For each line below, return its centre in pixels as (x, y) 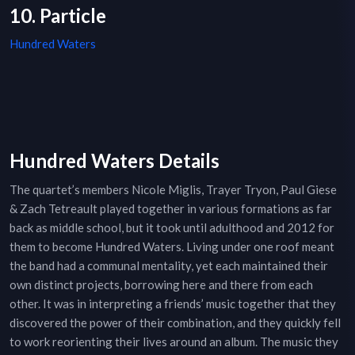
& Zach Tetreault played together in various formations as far (171, 209)
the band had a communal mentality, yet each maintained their (169, 266)
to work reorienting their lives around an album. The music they (174, 342)
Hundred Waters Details (115, 161)
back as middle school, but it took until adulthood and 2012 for (172, 228)
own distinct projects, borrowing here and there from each (161, 285)
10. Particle (58, 16)
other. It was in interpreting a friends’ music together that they (173, 304)
